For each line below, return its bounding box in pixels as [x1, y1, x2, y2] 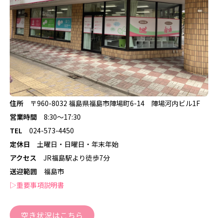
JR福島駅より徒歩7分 [43, 153, 110, 163]
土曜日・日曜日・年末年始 [30, 139, 119, 149]
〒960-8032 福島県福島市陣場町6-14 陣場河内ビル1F [23, 98, 200, 108]
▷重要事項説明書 [10, 180, 64, 190]
